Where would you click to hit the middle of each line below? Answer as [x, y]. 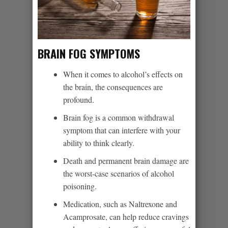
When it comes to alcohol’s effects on [123, 74]
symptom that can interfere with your [122, 130]
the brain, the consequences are [113, 87]
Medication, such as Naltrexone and [120, 204]
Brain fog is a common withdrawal [119, 117]
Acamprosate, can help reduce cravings [126, 216]
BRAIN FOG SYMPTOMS [89, 53]
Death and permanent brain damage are [126, 160]
